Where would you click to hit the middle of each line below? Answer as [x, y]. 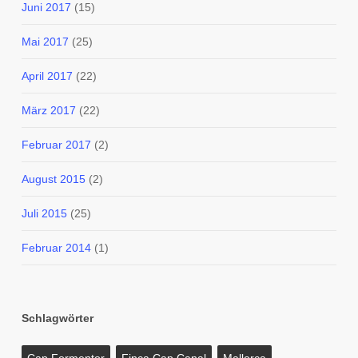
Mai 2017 [45, 42]
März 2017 [48, 110]
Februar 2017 [56, 145]
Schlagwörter [57, 318]
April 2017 [47, 76]
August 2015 [53, 179]
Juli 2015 [44, 213]
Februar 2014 [56, 248]
